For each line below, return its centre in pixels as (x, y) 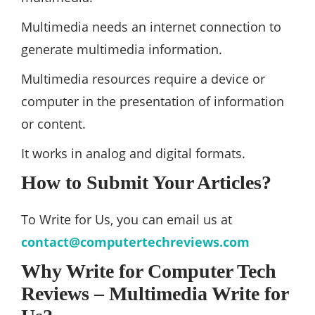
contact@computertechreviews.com (135, 242)
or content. (53, 124)
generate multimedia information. (122, 50)
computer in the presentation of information (153, 102)
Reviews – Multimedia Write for (155, 294)
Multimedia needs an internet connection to (151, 27)
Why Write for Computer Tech (149, 271)
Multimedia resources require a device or (143, 79)
